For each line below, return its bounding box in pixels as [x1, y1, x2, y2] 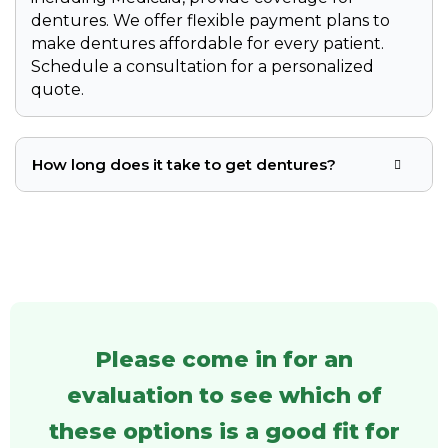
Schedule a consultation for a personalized [31, 57, 374, 77]
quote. [31, 80, 84, 100]
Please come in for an [95, 346, 353, 374]
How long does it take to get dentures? [32, 155, 336, 175]
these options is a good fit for [48, 418, 400, 446]
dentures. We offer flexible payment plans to [31, 11, 390, 31]
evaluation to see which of [66, 382, 382, 410]
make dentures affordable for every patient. [31, 34, 384, 54]
